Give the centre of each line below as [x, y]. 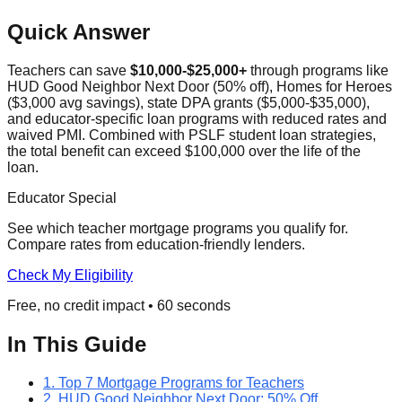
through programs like [318, 71]
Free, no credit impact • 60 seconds [119, 306]
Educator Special [62, 198]
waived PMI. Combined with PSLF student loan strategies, [192, 135]
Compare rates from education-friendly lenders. [156, 245]
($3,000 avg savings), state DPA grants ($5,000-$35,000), [188, 103]
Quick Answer [79, 32]
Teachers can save [69, 71]
